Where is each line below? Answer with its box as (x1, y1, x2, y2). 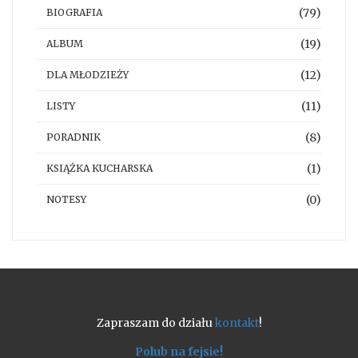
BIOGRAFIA (46, 6, 102, 19)
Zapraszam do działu (96, 316, 215, 331)
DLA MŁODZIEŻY (46, 69, 129, 82)
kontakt (214, 316, 259, 331)
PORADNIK (46, 131, 101, 144)
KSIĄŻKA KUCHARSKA (46, 162, 153, 175)
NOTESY (46, 193, 86, 206)
